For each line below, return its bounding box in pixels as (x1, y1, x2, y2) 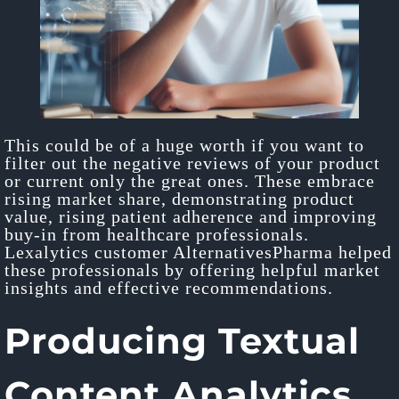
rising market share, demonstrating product (4, 189, 354, 208)
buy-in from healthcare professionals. (4, 224, 309, 244)
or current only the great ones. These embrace (4, 171, 375, 191)
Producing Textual (4, 319, 360, 362)
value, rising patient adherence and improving (4, 207, 377, 226)
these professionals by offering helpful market (4, 260, 380, 280)
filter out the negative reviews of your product (4, 153, 380, 173)
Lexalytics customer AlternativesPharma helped (4, 242, 392, 262)
